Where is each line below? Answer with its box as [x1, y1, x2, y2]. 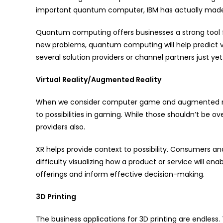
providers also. [36, 122, 85, 132]
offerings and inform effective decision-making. [36, 169, 205, 180]
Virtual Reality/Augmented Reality [36, 75, 161, 85]
